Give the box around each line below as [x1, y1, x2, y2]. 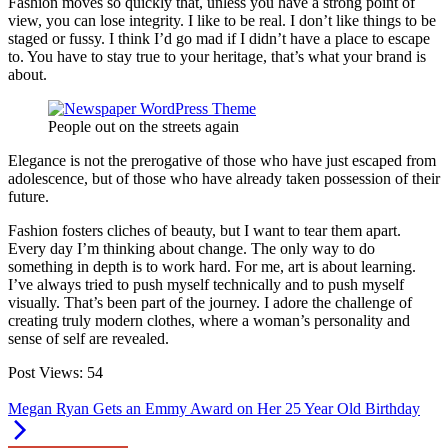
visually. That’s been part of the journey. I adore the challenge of [8, 293, 412, 311]
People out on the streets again [48, 117, 239, 135]
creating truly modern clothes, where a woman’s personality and [8, 311, 410, 329]
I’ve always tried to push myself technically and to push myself [8, 275, 404, 293]
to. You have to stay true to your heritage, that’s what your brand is [8, 47, 426, 65]
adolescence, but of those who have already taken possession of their [8, 169, 440, 187]
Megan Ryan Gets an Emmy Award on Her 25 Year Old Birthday [8, 399, 420, 417]
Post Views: [8, 363, 83, 381]
